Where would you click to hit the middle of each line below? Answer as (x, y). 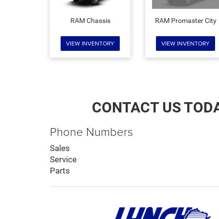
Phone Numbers (91, 131)
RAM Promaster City (186, 21)
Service (63, 160)
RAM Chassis (90, 21)
